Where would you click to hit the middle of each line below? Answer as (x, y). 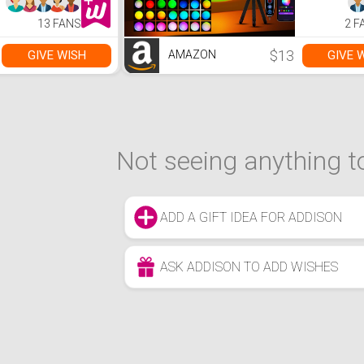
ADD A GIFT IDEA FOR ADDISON (251, 217)
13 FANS (60, 24)
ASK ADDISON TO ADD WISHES (249, 266)
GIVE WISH (56, 55)
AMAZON (191, 55)
